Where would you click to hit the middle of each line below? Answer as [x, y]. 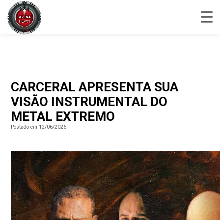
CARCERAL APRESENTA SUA [95, 87]
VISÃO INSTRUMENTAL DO [89, 102]
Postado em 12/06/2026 [39, 127]
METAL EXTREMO [63, 116]
